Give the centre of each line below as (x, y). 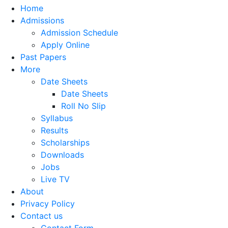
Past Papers (43, 57)
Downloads (62, 154)
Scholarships (65, 142)
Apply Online (65, 45)
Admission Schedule (79, 32)
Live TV (55, 179)
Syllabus (57, 118)
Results (54, 130)
